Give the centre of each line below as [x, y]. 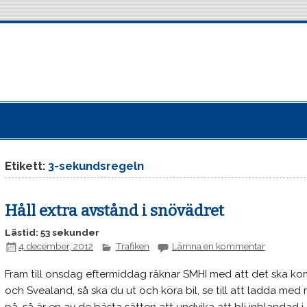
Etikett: [27, 166]
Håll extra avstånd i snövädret [115, 210]
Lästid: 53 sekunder [52, 233]
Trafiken [132, 246]
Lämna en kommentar [218, 246]
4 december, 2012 [56, 246]
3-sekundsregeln [96, 166]
